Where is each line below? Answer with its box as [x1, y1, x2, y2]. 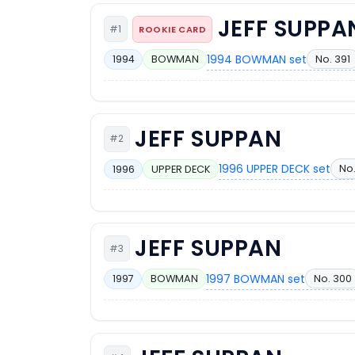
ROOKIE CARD [139, 22, 207, 36]
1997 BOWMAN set [206, 270, 306, 287]
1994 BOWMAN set [207, 51, 307, 67]
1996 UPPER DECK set [219, 161, 331, 177]
